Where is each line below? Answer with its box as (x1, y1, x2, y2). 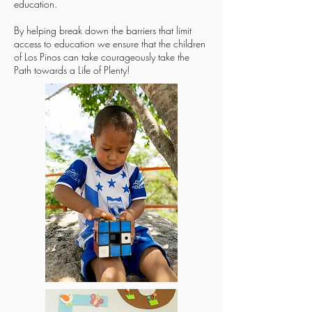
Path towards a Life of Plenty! (14, 63, 130, 77)
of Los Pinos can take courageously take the (14, 50, 189, 63)
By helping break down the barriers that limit (14, 24, 192, 37)
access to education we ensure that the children (14, 37, 205, 50)
